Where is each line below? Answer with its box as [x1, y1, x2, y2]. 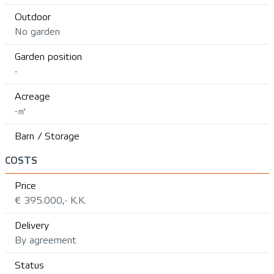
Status [15, 259, 44, 271]
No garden [15, 26, 60, 37]
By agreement [15, 234, 76, 246]
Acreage [15, 91, 50, 102]
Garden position [15, 51, 82, 62]
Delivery [15, 220, 49, 231]
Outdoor [15, 11, 51, 23]
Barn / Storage [15, 130, 80, 142]
